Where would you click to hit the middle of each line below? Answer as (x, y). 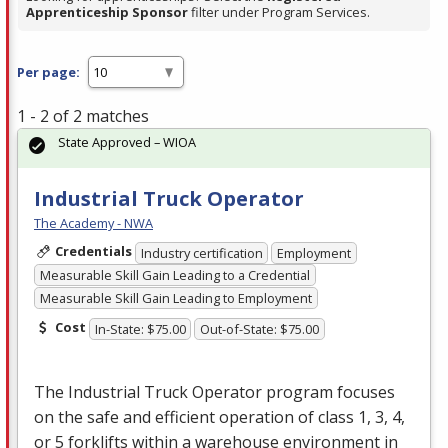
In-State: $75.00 (140, 328)
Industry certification (201, 252)
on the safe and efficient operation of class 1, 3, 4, (219, 416)
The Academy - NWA (93, 223)
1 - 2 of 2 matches (83, 116)
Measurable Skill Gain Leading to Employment (175, 297)
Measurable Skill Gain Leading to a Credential (174, 275)
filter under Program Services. (279, 12)
